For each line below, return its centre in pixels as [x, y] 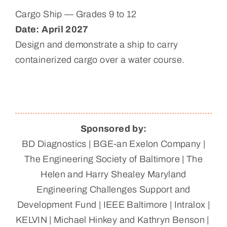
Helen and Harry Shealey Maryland [113, 174]
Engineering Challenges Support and [113, 189]
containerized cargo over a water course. [100, 60]
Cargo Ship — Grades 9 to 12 [76, 14]
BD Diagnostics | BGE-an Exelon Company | [113, 144]
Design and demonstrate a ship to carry [97, 44]
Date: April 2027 [52, 29]
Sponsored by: [113, 128]
